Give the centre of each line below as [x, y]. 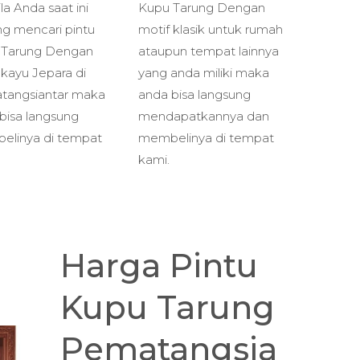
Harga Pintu [159, 266]
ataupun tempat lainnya [208, 51]
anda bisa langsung [194, 94]
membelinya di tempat [206, 137]
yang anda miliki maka [203, 72]
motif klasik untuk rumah [210, 29]
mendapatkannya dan [203, 116]
